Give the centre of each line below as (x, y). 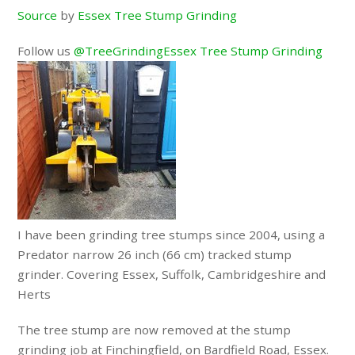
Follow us (46, 50)
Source (38, 15)
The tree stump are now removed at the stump (155, 329)
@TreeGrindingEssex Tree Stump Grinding (198, 50)
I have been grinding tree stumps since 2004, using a (172, 234)
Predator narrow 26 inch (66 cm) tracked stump (155, 254)
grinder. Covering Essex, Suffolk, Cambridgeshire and (172, 274)
